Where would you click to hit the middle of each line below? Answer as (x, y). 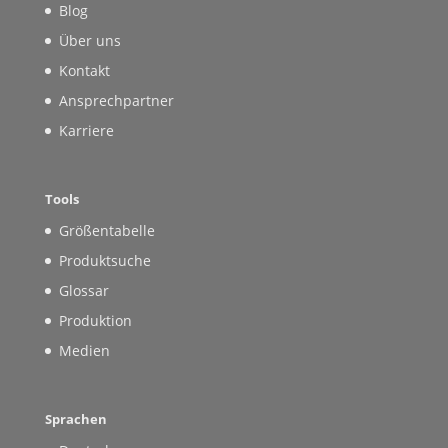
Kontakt (84, 71)
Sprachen (75, 419)
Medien (84, 351)
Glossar (83, 291)
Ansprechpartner (116, 101)
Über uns (89, 41)
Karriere (86, 131)
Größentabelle (106, 231)
